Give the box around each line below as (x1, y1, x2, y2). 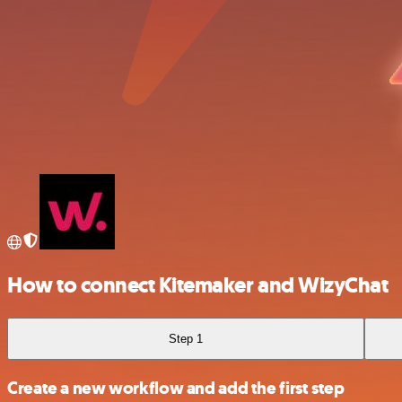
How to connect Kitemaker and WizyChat (7, 270, 389, 300)
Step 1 (169, 331, 204, 345)
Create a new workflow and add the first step (7, 377, 345, 399)
